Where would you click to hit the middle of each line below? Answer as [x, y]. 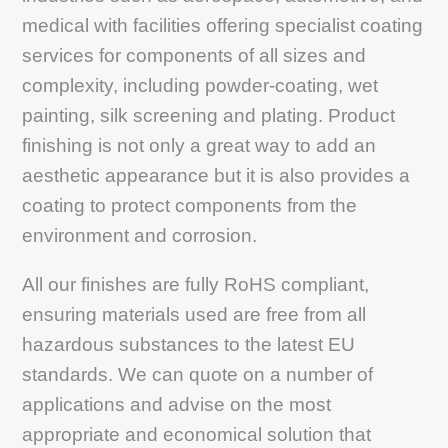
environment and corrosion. [140, 235]
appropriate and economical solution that [197, 434]
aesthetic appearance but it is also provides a [216, 175]
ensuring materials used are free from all [194, 314]
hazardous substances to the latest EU [189, 344]
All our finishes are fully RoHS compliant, [196, 284]
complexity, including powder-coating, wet [200, 85]
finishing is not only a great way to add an [199, 145]
